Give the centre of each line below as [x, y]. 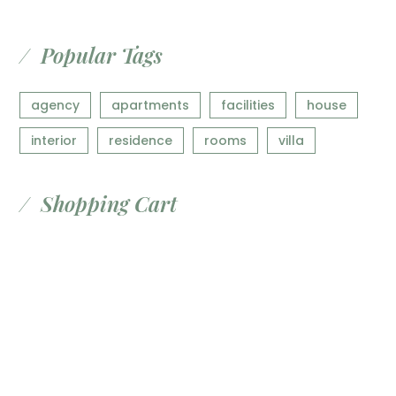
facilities [248, 105]
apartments [151, 105]
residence [141, 140]
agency [56, 105]
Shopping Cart [109, 203]
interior [54, 140]
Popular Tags [102, 54]
